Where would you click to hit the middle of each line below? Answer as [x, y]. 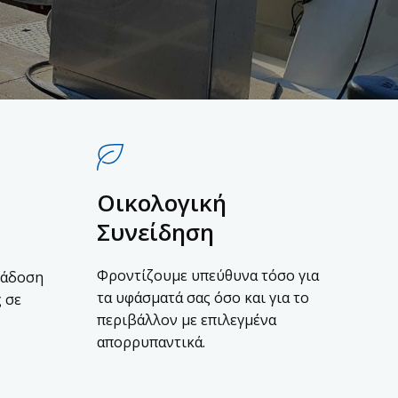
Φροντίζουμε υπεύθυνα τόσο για [207, 275]
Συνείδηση [155, 232]
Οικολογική [161, 203]
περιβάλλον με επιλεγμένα [186, 320]
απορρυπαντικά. [151, 342]
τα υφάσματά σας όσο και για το [203, 298]
